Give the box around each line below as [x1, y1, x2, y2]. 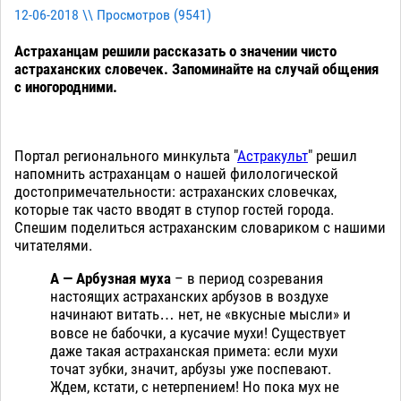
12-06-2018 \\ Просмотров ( [14, 7, 178, 24]
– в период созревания [171, 269, 323, 288]
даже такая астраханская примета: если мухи [50, 342, 338, 361]
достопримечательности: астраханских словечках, [14, 183, 337, 201]
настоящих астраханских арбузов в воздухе [50, 287, 328, 306]
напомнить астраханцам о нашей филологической [14, 165, 338, 183]
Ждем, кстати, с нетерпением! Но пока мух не [50, 378, 339, 397]
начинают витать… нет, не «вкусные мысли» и [50, 305, 351, 324]
